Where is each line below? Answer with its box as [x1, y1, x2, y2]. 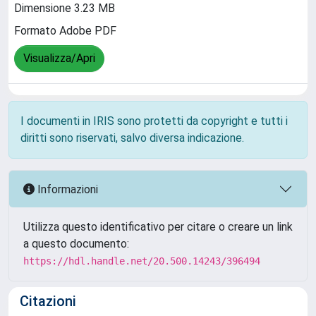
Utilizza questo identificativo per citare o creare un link [23, 220, 293, 233]
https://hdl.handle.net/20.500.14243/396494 [23, 255, 260, 267]
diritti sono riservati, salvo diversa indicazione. [20, 131, 244, 145]
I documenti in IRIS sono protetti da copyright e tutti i [20, 114, 288, 128]
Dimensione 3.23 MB [14, 1, 115, 16]
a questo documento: [23, 237, 129, 250]
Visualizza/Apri [23, 51, 95, 66]
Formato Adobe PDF [14, 24, 116, 38]
